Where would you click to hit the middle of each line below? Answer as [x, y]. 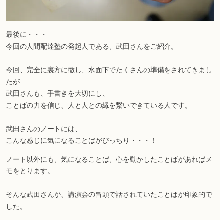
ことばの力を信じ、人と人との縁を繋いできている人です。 [99, 105]
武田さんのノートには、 [44, 128]
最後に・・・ [27, 34]
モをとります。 [30, 171]
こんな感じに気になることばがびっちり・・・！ [82, 140]
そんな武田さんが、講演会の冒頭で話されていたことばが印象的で [109, 194]
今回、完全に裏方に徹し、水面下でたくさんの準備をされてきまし [109, 69]
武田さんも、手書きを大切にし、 [57, 93]
